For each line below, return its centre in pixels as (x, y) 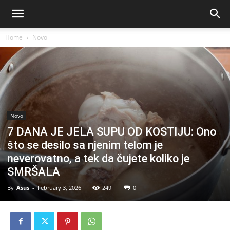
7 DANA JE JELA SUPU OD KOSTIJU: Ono (112, 131)
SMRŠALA (34, 171)
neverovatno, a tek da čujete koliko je (98, 158)
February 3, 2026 (59, 187)
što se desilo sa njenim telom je (85, 145)
